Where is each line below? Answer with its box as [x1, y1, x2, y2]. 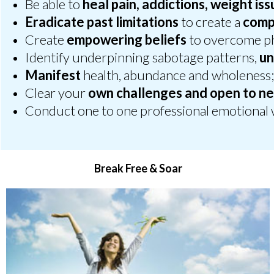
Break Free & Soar [94, 161, 182, 175]
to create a [179, 13, 243, 30]
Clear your [25, 84, 86, 101]
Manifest [25, 66, 81, 83]
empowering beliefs [67, 31, 187, 48]
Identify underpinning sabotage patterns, [25, 48, 259, 65]
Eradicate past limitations [25, 13, 179, 30]
